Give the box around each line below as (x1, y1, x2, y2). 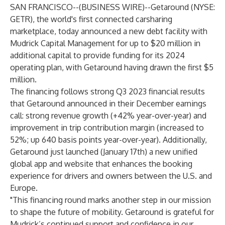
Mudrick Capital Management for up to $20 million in (10, 38, 200, 48)
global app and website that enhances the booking (10, 159, 192, 169)
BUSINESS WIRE (81, 2, 142, 12)
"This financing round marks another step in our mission (10, 195, 211, 205)
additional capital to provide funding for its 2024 (10, 50, 185, 60)
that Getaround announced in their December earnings (10, 98, 206, 108)
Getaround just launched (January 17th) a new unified (10, 147, 197, 157)
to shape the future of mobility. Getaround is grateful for (10, 207, 214, 217)
